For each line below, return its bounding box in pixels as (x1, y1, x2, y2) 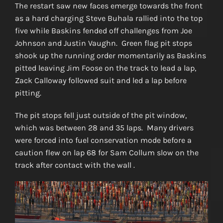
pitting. (14, 88, 41, 98)
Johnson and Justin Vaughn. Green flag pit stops (14, 38, 192, 48)
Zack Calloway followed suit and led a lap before (14, 75, 187, 85)
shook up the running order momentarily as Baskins (14, 50, 206, 60)
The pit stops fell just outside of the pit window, (14, 110, 187, 120)
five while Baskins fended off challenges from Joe (14, 25, 192, 35)
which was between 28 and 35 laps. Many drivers (14, 122, 194, 132)
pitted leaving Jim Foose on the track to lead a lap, (14, 63, 196, 73)
